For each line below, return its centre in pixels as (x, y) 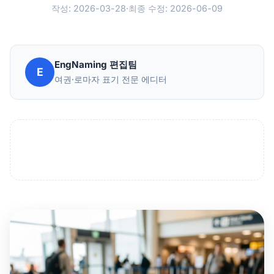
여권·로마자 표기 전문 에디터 (111, 80)
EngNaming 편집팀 (96, 65)
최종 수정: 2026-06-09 (176, 8)
